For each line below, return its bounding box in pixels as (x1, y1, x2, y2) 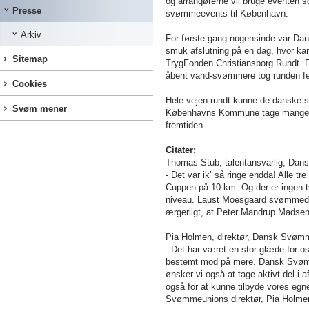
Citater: (166, 145, 196, 155)
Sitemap (12, 54, 48, 64)
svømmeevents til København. (166, 8, 288, 19)
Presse (12, 6, 41, 16)
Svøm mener (12, 103, 67, 114)
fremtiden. (166, 120, 206, 130)
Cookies (12, 79, 47, 89)
